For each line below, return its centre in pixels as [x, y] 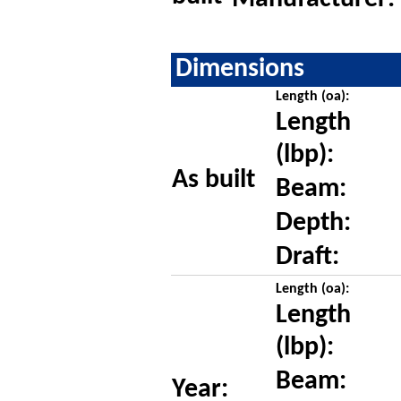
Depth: [313, 223]
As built [213, 180]
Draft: [307, 257]
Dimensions [239, 69]
